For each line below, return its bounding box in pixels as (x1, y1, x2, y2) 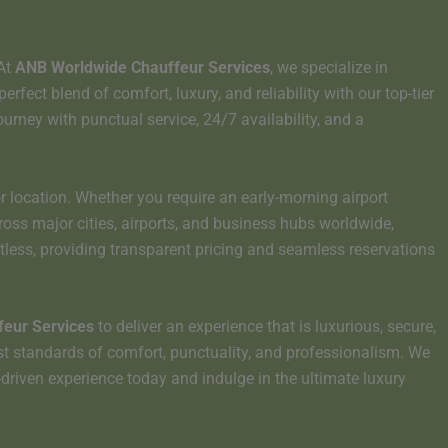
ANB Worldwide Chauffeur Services (15, 58, 270, 78)
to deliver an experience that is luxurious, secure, (94, 317, 436, 337)
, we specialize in (270, 58, 388, 78)
